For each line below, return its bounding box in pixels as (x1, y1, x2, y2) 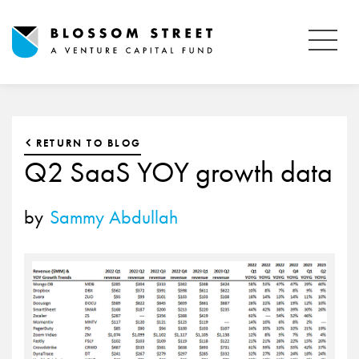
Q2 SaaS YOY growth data (24, 154, 333, 191)
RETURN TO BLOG (36, 136, 141, 150)
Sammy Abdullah (50, 204, 178, 229)
